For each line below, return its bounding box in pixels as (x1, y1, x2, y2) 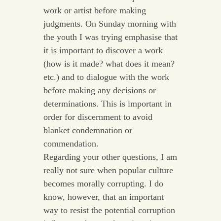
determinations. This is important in (43, 99, 172, 109)
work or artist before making (43, 5, 146, 16)
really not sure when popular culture (43, 165, 173, 176)
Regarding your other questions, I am (43, 152, 177, 162)
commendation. (43, 139, 99, 149)
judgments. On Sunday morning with (43, 19, 176, 29)
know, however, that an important (43, 192, 164, 202)
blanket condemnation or (43, 125, 132, 136)
